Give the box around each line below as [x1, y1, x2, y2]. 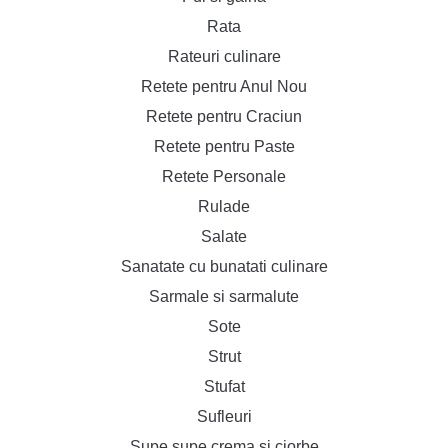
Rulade [198, 198, 250, 215]
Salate [201, 228, 247, 245]
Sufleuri [196, 408, 252, 425]
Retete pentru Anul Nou [141, 78, 307, 95]
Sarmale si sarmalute [149, 288, 299, 305]
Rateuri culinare [167, 48, 281, 65]
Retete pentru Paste [153, 138, 295, 155]
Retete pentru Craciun [146, 108, 302, 125]
